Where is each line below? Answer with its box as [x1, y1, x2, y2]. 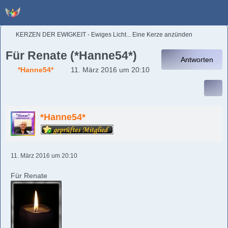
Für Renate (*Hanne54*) [6, 49, 137, 62]
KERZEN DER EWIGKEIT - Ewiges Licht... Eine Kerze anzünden [16, 31, 192, 38]
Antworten [181, 55, 213, 64]
